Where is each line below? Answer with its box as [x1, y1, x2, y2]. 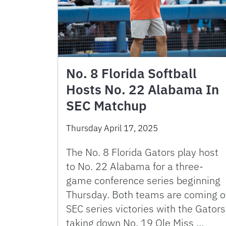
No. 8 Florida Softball [66, 65, 197, 82]
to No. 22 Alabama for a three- [66, 159, 203, 174]
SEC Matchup [66, 97, 147, 115]
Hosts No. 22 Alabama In [66, 81, 219, 98]
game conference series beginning [66, 174, 220, 188]
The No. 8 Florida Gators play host [66, 145, 218, 159]
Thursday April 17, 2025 [66, 123, 158, 134]
